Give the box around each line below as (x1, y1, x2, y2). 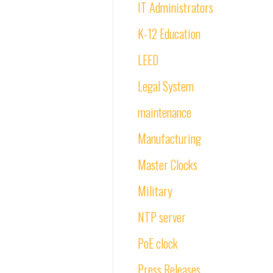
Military (138, 182, 172, 200)
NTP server (138, 208, 186, 226)
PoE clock (138, 234, 178, 252)
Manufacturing (138, 129, 201, 147)
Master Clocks (138, 155, 197, 174)
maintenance (138, 103, 191, 121)
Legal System (138, 77, 194, 95)
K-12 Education (138, 24, 200, 43)
